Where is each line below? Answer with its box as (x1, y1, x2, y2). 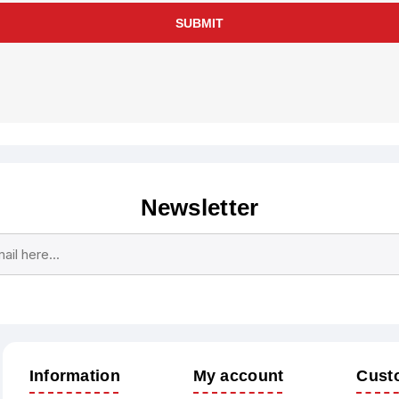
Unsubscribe (218, 284, 289, 299)
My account (192, 367, 284, 385)
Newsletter (140, 194, 259, 221)
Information (28, 367, 120, 385)
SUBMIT (175, 15, 224, 30)
